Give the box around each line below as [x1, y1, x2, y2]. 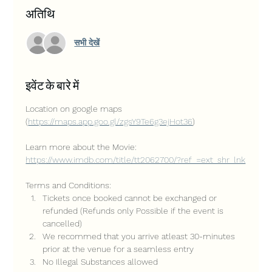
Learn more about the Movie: [25, 141, 140, 152]
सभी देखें [74, 38, 100, 48]
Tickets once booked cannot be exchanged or [42, 192, 220, 203]
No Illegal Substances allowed [42, 256, 158, 267]
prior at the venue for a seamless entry [42, 243, 194, 254]
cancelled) [42, 218, 83, 228]
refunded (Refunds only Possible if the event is [42, 205, 226, 216]
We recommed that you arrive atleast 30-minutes [42, 231, 238, 241]
